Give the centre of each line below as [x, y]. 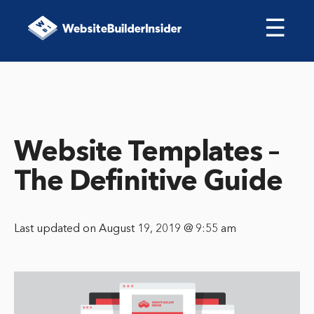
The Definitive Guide [148, 183]
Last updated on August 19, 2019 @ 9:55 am [125, 230]
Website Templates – [146, 153]
